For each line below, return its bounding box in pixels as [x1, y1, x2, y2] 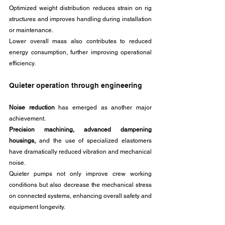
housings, [9, 137, 36, 144]
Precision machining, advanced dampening [9, 126, 152, 133]
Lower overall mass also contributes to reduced [9, 38, 152, 45]
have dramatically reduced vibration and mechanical [9, 148, 152, 155]
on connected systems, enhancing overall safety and [9, 192, 152, 199]
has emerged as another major [58, 104, 152, 111]
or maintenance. [9, 27, 55, 34]
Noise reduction [9, 104, 59, 111]
